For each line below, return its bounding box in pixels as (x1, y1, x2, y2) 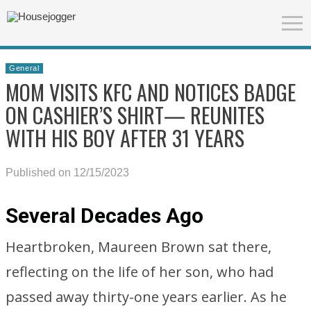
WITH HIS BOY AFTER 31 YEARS (6, 122, 244, 153)
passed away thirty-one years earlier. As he (6, 287, 287, 306)
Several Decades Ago (6, 203, 203, 228)
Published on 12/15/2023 (6, 167, 129, 178)
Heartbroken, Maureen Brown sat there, (6, 237, 271, 256)
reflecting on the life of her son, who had (6, 262, 274, 281)
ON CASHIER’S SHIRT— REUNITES (6, 99, 264, 131)
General (9, 64, 40, 72)
